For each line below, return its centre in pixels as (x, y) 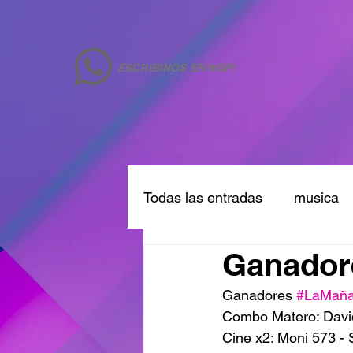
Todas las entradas (203, 197)
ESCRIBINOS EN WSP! (176, 68)
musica (316, 197)
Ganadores (259, 295)
